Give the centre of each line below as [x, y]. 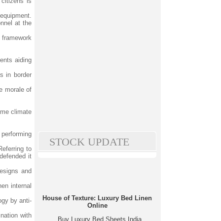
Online [97, 205]
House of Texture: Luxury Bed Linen [97, 198]
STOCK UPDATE [89, 142]
